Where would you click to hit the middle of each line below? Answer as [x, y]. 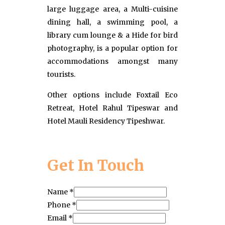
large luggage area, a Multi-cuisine [113, 9]
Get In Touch [96, 165]
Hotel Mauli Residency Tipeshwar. [106, 121]
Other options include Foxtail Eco [113, 95]
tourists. [61, 74]
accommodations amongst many [113, 61]
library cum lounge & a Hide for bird [113, 35]
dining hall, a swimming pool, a [113, 22]
